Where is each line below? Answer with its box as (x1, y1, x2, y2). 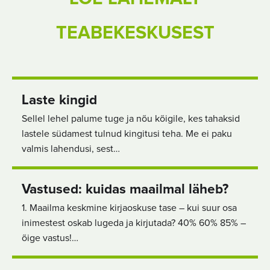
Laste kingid (22, 93, 97, 107)
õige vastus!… (22, 233, 78, 243)
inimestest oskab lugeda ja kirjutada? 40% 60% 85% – (22, 218, 246, 228)
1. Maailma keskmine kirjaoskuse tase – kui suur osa (22, 203, 237, 213)
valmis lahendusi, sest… (22, 143, 120, 154)
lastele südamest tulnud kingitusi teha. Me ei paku (22, 128, 232, 139)
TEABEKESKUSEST (55, 24, 215, 43)
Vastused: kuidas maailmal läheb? (22, 183, 228, 197)
